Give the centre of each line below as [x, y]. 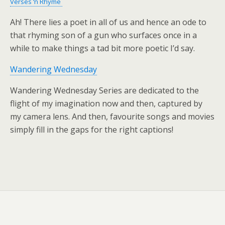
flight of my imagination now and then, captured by [106, 103]
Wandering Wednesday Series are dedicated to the [104, 90]
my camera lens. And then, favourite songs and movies [112, 117]
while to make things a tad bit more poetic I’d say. [102, 48]
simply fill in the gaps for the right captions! [92, 130]
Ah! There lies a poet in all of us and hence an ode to [108, 22]
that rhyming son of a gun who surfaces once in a [103, 35]
